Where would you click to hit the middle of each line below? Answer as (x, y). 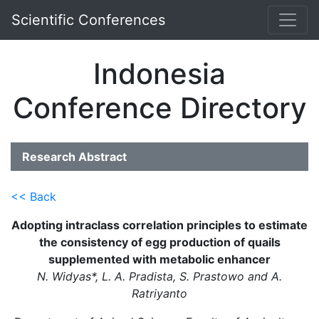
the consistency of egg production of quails (159, 242)
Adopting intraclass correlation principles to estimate (159, 225)
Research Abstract (74, 157)
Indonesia (159, 74)
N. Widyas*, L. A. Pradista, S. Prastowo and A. (159, 276)
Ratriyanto (159, 293)
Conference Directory (159, 108)
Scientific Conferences (88, 20)
